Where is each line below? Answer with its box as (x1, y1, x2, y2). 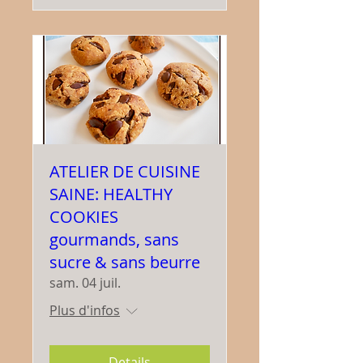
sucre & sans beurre (49, 250, 200, 273)
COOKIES (49, 205, 118, 228)
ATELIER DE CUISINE (49, 160, 200, 182)
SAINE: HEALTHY (49, 182, 173, 205)
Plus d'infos (49, 301, 120, 319)
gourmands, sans (49, 228, 179, 250)
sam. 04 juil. (49, 273, 121, 292)
